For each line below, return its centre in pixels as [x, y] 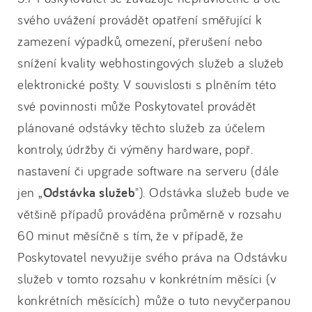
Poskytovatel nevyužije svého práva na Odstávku [152, 257]
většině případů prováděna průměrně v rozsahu [149, 214]
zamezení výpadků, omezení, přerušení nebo [140, 41]
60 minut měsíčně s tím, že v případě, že [130, 235]
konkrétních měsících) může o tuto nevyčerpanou [154, 300]
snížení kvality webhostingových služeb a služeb [151, 63]
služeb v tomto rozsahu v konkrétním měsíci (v [147, 279]
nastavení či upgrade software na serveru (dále [148, 171]
